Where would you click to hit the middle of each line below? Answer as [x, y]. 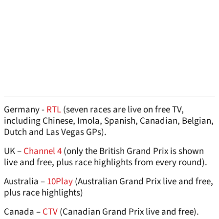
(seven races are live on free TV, [123, 110]
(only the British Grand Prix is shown [133, 152]
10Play [61, 182]
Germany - [25, 110]
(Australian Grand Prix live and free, [144, 182]
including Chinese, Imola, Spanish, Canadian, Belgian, [109, 121]
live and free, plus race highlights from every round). [106, 163]
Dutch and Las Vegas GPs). [55, 132]
